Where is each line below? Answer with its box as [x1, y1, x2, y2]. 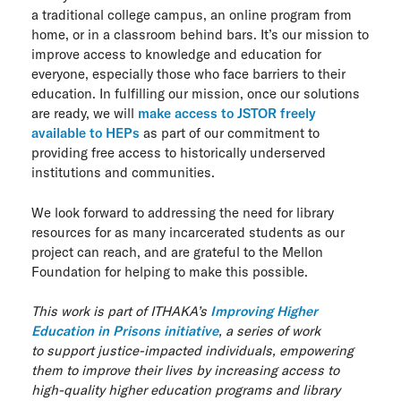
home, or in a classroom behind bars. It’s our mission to [31, 26, 369, 43]
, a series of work [218, 322, 320, 339]
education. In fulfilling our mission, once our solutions [31, 85, 360, 102]
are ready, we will [31, 105, 138, 122]
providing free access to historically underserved [31, 144, 326, 161]
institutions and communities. [31, 164, 215, 181]
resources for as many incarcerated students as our [31, 223, 345, 241]
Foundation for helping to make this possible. [31, 262, 308, 280]
